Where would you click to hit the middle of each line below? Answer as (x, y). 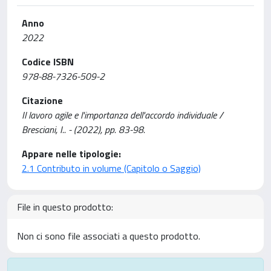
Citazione (42, 100)
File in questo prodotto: (65, 207)
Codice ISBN (48, 62)
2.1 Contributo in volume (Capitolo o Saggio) (111, 168)
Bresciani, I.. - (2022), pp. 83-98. (83, 129)
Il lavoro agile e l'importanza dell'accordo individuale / (122, 115)
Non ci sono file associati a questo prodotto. (109, 236)
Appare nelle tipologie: (71, 154)
